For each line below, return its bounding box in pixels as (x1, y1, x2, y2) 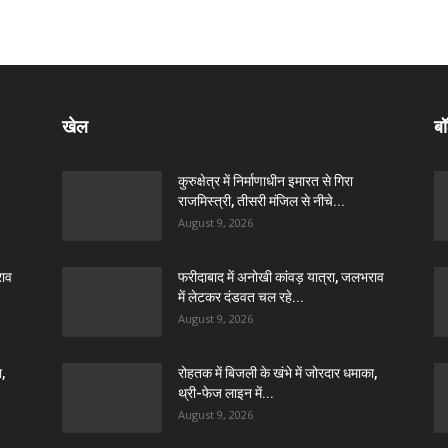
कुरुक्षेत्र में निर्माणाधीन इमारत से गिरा (178, 173, 353, 189)
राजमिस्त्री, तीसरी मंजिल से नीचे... (178, 193, 345, 209)
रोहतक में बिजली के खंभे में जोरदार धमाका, (178, 365, 377, 381)
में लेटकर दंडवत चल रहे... (178, 289, 304, 305)
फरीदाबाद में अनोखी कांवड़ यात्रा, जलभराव (178, 269, 384, 285)
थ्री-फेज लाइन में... (178, 385, 274, 401)
